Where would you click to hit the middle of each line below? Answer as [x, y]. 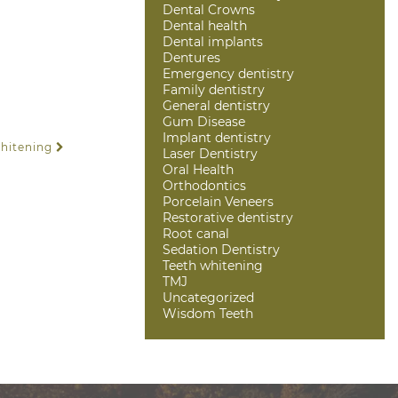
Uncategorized [208, 297]
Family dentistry [214, 89]
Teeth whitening [213, 265]
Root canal [196, 233]
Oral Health [198, 169]
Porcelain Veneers [218, 201]
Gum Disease [204, 121]
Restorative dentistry [228, 217]
